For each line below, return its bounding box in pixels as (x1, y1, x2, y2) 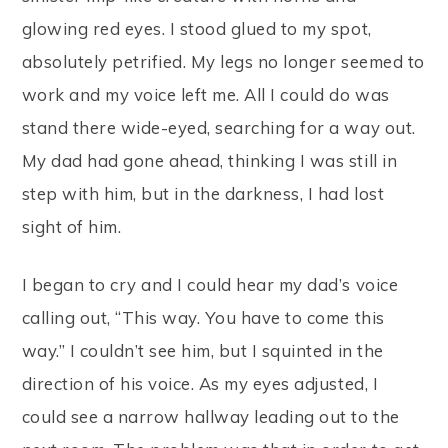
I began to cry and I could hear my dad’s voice (21, 273, 399, 295)
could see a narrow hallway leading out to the (21, 405, 400, 427)
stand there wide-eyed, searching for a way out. (21, 116, 416, 138)
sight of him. (21, 215, 122, 237)
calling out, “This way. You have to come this (21, 306, 385, 328)
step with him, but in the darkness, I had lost (21, 182, 385, 204)
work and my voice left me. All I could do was (21, 83, 390, 105)
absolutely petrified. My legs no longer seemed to (21, 50, 425, 72)
